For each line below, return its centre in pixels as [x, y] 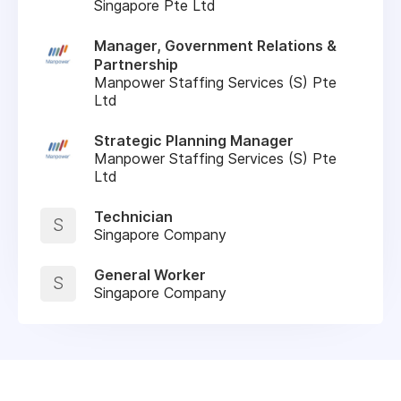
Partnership [136, 64]
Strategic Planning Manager [194, 140]
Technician [133, 216]
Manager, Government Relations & [215, 45]
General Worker [150, 274]
